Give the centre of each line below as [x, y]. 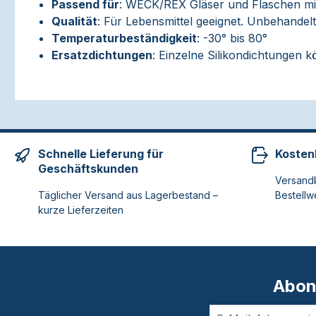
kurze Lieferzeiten [81, 210]
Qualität [74, 21]
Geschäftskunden [88, 169]
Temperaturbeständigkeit [124, 38]
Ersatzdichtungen [102, 55]
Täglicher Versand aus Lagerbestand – [128, 195]
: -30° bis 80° [232, 38]
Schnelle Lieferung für [101, 154]
